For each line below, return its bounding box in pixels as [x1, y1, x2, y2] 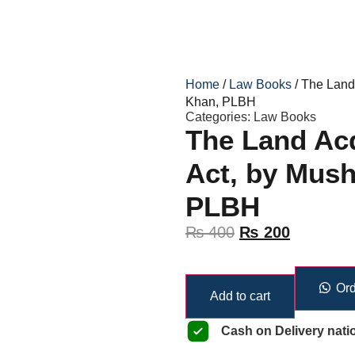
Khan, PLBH [185, 95, 256, 109]
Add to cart [210, 289, 270, 303]
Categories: [185, 110, 254, 124]
